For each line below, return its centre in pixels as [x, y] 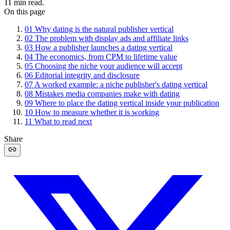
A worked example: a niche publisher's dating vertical [121, 84]
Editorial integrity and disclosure [87, 75]
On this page [25, 11]
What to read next [63, 121]
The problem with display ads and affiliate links [112, 38]
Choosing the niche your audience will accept [109, 66]
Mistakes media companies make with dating [107, 93]
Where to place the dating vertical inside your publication [127, 103]
